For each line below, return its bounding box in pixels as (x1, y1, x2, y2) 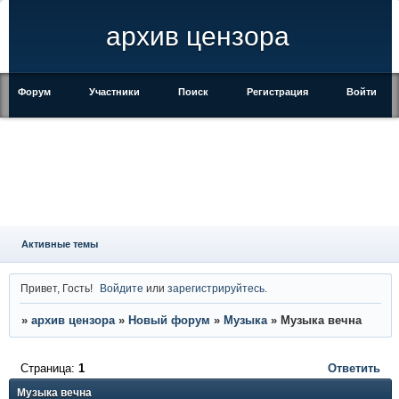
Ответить (328, 361, 381, 375)
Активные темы (20, 239, 98, 249)
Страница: (20, 361, 78, 375)
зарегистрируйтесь (167, 281, 265, 294)
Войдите (100, 281, 144, 294)
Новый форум (127, 313, 210, 328)
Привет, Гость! (20, 281, 93, 294)
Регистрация (247, 86, 308, 97)
